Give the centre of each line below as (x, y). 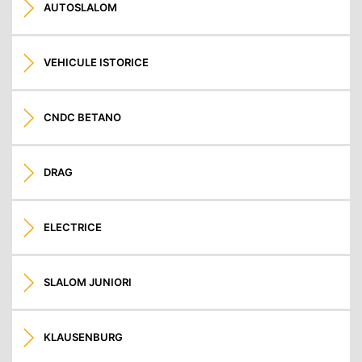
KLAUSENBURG (84, 337)
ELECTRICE (73, 227)
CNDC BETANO (83, 118)
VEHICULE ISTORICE (97, 63)
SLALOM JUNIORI (88, 282)
